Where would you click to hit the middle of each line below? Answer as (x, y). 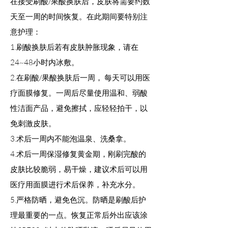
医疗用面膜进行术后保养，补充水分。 (75, 185)
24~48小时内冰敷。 (45, 63)
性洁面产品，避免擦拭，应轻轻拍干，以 (79, 108)
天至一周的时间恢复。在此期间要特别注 (79, 17)
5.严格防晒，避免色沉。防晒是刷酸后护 (78, 200)
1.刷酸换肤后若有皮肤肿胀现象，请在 (74, 47)
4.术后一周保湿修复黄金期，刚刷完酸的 (78, 154)
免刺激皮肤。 (33, 124)
